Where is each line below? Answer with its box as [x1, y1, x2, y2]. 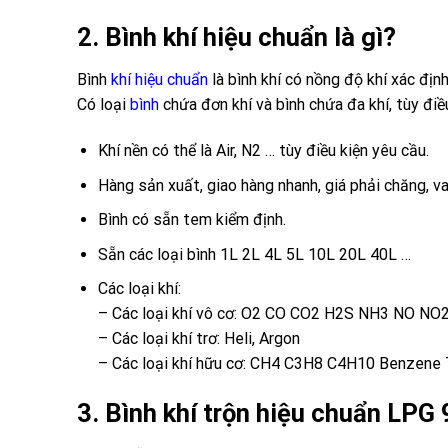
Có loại [77, 95, 130, 115]
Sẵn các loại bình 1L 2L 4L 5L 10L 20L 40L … [97, 244, 411, 264]
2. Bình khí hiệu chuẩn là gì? [77, 22, 396, 53]
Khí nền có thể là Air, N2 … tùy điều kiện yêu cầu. [97, 141, 429, 161]
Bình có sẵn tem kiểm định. [97, 210, 286, 230]
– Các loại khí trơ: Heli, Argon [97, 329, 300, 349]
